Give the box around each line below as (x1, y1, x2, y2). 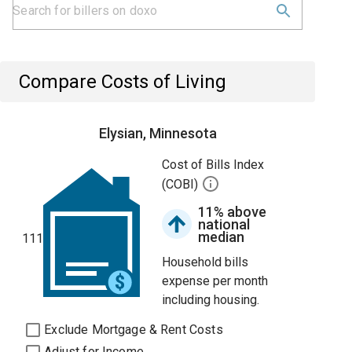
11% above (198, 203, 267, 220)
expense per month (162, 273, 269, 288)
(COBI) (162, 177, 202, 192)
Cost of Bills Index (162, 157, 265, 172)
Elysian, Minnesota (98, 125, 217, 141)
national (198, 216, 251, 233)
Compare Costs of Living (19, 71, 227, 93)
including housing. (162, 292, 260, 307)
